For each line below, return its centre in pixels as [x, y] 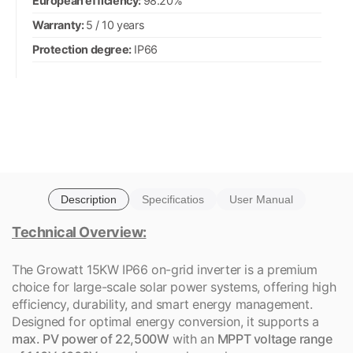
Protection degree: [82, 49]
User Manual [261, 199]
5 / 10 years [115, 25]
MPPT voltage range [275, 339]
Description [88, 199]
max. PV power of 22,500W [91, 339]
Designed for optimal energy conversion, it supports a [165, 321]
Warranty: [59, 25]
